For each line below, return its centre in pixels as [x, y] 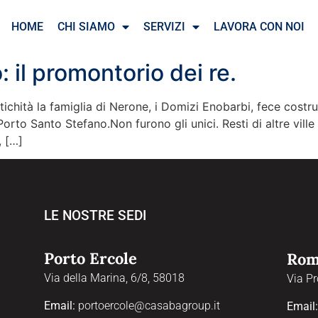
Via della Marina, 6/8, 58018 [115, 278]
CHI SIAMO [86, 27]
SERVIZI [164, 27]
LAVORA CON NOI [259, 27]
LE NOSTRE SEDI [95, 216]
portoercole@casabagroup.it [149, 305]
